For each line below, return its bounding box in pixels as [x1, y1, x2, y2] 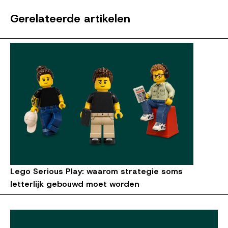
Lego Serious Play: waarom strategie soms [10, 165, 183, 177]
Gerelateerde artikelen [10, 11, 130, 26]
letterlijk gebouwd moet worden [10, 178, 139, 189]
